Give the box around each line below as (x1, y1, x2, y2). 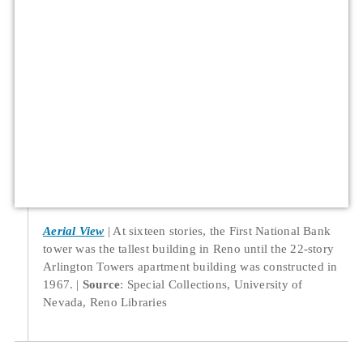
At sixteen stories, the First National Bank (113, 224, 331, 238)
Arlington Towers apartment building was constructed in (43, 259, 338, 274)
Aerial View (43, 224, 105, 238)
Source (82, 277, 121, 292)
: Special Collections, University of (120, 277, 303, 292)
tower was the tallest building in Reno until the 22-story (43, 241, 335, 256)
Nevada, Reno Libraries (43, 295, 168, 310)
